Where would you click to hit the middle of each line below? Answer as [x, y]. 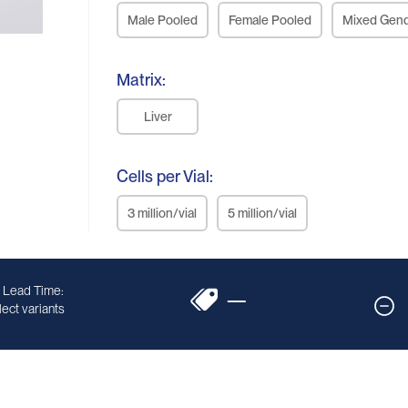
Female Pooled [270, 20]
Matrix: [142, 80]
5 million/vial [263, 213]
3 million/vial [163, 213]
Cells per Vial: [165, 176]
